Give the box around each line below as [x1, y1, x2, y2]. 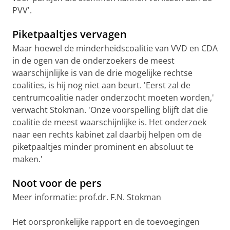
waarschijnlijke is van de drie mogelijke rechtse [12, 67, 193, 79]
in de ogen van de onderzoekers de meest [12, 55, 175, 66]
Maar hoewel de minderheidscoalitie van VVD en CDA [12, 43, 218, 54]
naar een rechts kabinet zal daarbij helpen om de [12, 129, 202, 140]
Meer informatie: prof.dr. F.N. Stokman [12, 191, 161, 203]
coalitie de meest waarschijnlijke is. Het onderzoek [12, 117, 206, 128]
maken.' [12, 154, 43, 165]
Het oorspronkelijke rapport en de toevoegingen [12, 216, 200, 227]
